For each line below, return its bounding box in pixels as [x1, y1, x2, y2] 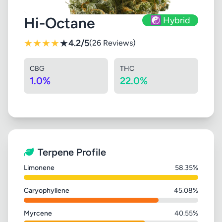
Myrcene [24, 209, 52, 218]
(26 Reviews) [89, 38, 136, 48]
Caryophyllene [24, 186, 69, 195]
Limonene [24, 164, 55, 172]
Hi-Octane [24, 14, 95, 32]
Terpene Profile [38, 146, 106, 158]
